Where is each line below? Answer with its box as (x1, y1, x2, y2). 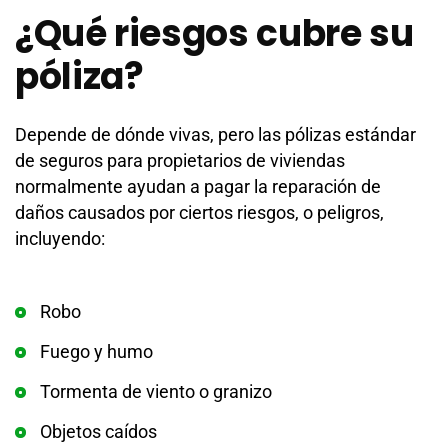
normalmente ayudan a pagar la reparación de (15, 176, 381, 197)
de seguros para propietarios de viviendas (15, 150, 345, 171)
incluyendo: (15, 228, 105, 249)
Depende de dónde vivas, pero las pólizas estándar (15, 124, 416, 145)
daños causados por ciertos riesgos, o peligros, (15, 202, 384, 223)
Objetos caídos (40, 421, 157, 442)
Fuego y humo (40, 341, 153, 362)
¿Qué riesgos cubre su (15, 8, 414, 59)
